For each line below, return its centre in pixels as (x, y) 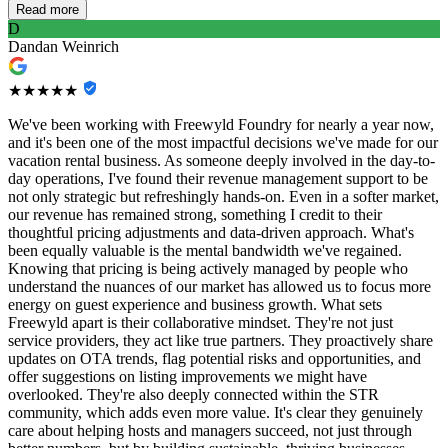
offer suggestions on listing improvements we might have (187, 377)
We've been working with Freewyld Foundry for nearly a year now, (221, 125)
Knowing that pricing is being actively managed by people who (208, 269)
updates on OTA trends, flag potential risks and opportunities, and (214, 359)
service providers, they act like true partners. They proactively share (220, 341)
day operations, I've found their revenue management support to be (218, 179)
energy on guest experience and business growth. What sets (195, 305)
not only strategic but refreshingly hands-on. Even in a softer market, (223, 197)
